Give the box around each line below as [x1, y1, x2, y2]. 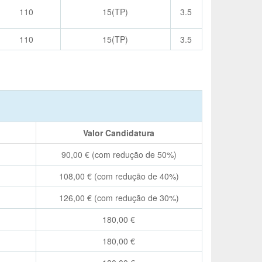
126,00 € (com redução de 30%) [58, 192, 179, 204]
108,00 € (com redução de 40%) [58, 170, 179, 182]
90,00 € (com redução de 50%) [61, 149, 177, 160]
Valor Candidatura [83, 127, 154, 139]
